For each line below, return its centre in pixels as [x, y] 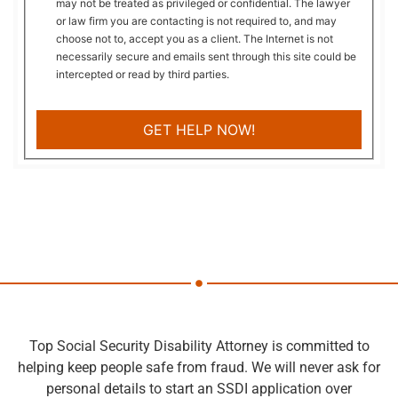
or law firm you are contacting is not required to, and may [197, 20]
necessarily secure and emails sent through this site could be [207, 56]
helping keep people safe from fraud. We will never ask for [199, 367]
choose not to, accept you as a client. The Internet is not [195, 38]
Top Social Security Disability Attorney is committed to [199, 346]
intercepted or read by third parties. [143, 74]
